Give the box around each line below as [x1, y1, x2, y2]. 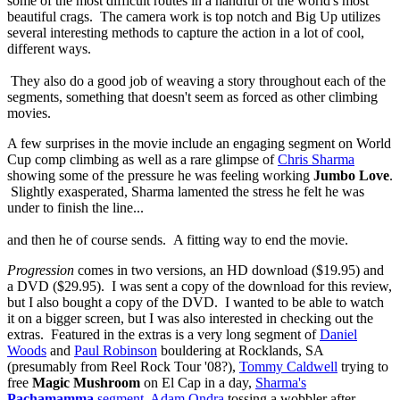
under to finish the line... [7, 199, 144, 215]
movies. [7, 104, 51, 121]
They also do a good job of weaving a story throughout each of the [7, 72, 386, 88]
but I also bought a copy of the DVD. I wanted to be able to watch [7, 294, 384, 310]
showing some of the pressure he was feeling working [7, 167, 313, 183]
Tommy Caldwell [239, 358, 337, 374]
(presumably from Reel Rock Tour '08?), [7, 358, 239, 374]
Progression [7, 262, 74, 278]
